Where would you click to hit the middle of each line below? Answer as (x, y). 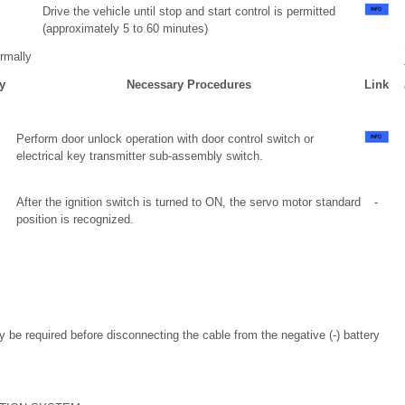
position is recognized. (75, 219)
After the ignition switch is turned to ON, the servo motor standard (188, 202)
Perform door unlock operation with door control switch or (165, 139)
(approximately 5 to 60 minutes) (125, 28)
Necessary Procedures (189, 85)
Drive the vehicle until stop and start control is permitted (188, 11)
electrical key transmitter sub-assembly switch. (139, 156)
